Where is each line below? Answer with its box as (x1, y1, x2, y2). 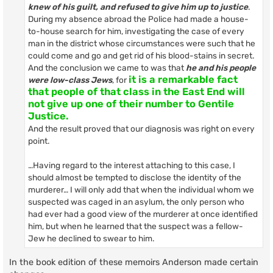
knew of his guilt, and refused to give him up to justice (28, 2, 248, 12)
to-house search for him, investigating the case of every (28, 26, 244, 37)
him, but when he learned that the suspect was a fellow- (28, 221, 243, 232)
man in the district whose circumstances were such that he (28, 38, 255, 49)
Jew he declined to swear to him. (28, 233, 154, 244)
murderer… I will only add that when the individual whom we (28, 185, 254, 195)
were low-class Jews (28, 75, 112, 85)
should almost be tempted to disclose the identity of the (28, 172, 241, 183)
